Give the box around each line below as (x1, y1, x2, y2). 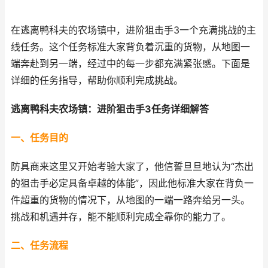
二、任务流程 (11, 240, 68, 251)
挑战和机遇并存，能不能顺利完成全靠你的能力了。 (11, 211, 231, 223)
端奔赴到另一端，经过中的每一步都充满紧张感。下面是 (11, 58, 250, 69)
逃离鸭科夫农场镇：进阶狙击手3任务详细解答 (11, 103, 209, 115)
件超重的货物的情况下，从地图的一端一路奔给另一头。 (11, 194, 250, 206)
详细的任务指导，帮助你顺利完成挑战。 (11, 75, 183, 86)
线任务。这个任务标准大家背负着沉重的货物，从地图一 (11, 41, 250, 53)
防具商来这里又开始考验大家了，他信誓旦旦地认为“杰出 (11, 161, 254, 172)
